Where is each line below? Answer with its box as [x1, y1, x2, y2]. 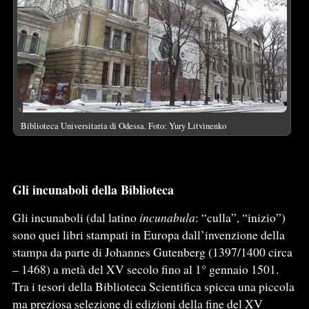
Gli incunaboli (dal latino [12, 209, 139, 226]
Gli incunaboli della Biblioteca [12, 181, 174, 199]
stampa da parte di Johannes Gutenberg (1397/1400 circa [12, 243, 292, 261]
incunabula [139, 209, 195, 226]
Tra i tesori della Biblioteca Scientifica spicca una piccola [12, 278, 295, 295]
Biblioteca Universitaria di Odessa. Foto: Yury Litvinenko [20, 119, 226, 132]
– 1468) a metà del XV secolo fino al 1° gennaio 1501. [12, 261, 279, 278]
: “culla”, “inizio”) [195, 209, 286, 226]
